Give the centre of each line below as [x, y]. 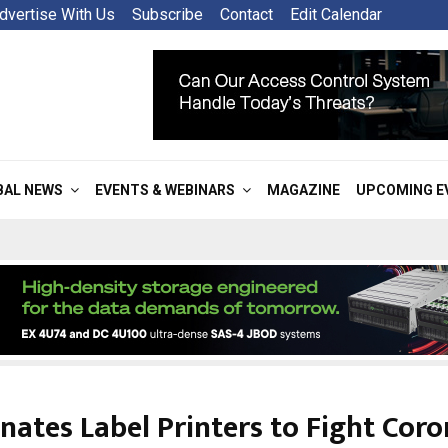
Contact [246, 14]
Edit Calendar [336, 14]
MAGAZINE [303, 190]
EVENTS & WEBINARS [165, 190]
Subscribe [167, 14]
